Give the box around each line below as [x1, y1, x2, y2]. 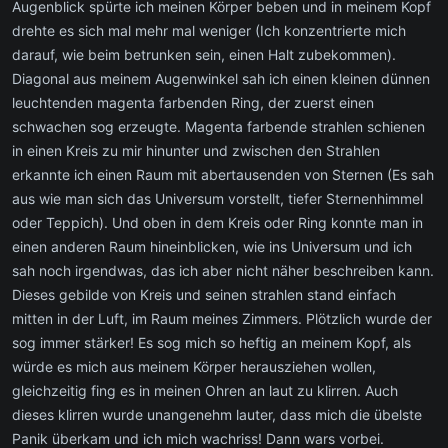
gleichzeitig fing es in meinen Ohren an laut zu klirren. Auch [12, 381, 398, 399]
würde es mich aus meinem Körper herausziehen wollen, [12, 357, 376, 375]
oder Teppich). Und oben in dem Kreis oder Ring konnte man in [12, 213, 423, 231]
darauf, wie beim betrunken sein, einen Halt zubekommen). [12, 45, 396, 63]
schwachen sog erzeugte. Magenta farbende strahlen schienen [12, 117, 425, 135]
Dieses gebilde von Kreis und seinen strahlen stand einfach [12, 285, 396, 303]
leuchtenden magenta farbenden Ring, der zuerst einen [12, 93, 374, 111]
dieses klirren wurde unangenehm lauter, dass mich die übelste [12, 405, 422, 423]
